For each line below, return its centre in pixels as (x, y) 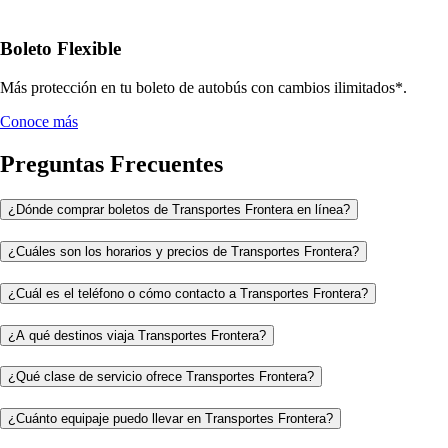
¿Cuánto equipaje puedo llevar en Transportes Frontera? (170, 419)
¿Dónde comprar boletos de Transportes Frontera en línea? (179, 210)
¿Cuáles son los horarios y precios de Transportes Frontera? (183, 252)
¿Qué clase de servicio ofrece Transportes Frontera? (161, 377)
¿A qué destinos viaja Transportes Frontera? (137, 335)
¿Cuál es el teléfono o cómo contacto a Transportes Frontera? (188, 293)
